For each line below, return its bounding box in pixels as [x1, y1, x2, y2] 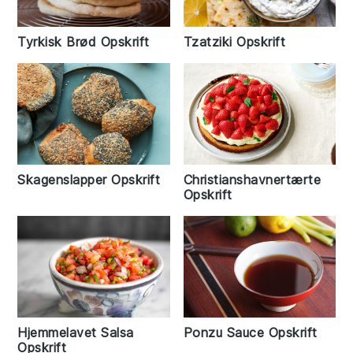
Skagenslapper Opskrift [17, 172, 161, 188]
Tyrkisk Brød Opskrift [17, 34, 150, 50]
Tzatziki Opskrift [183, 34, 285, 50]
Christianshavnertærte [183, 172, 321, 188]
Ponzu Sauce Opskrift [183, 324, 318, 340]
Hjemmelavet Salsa [17, 324, 134, 340]
